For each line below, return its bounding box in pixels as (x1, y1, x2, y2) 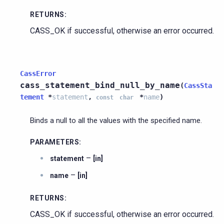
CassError (20, 69, 56, 77)
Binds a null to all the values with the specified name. (30, 115, 202, 125)
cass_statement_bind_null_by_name (20, 80, 180, 90)
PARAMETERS (30, 137, 79, 146)
